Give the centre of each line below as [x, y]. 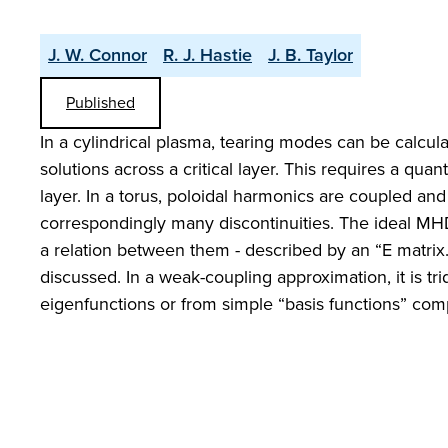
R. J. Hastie [207, 55]
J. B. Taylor [310, 55]
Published [100, 102]
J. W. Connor [97, 55]
